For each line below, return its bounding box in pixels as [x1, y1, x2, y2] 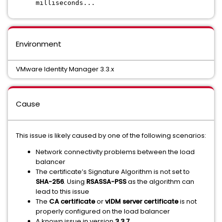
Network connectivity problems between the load [36, 147, 195, 157]
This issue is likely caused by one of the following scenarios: [16, 131, 206, 140]
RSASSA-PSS [86, 177, 126, 186]
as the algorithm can [126, 177, 194, 186]
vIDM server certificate [105, 197, 178, 206]
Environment [16, 39, 61, 49]
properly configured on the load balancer [36, 207, 170, 216]
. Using [64, 177, 86, 186]
